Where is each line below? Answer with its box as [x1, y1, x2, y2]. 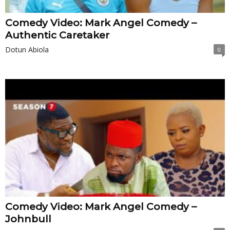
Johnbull [5, 213, 51, 225]
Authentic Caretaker [5, 29, 109, 42]
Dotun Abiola [5, 45, 49, 55]
